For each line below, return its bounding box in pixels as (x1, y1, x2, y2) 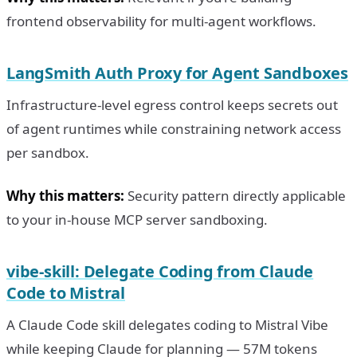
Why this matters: (6, 186, 124, 205)
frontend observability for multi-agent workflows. (6, 11, 316, 30)
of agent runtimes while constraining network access (6, 119, 341, 138)
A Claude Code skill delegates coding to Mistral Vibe (6, 315, 328, 334)
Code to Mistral (6, 281, 126, 304)
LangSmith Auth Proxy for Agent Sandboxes (6, 61, 348, 84)
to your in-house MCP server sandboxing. (6, 210, 268, 229)
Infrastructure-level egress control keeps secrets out (6, 95, 338, 114)
